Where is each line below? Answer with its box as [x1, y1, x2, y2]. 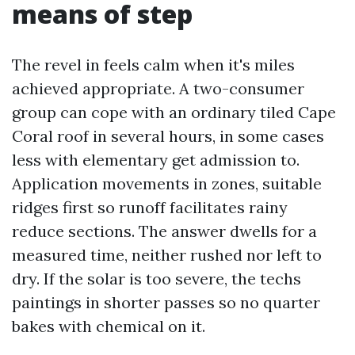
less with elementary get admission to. [12, 150, 300, 170]
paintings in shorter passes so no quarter [12, 292, 320, 312]
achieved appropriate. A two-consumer [12, 78, 304, 98]
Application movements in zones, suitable [12, 174, 322, 193]
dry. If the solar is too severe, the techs [12, 269, 301, 288]
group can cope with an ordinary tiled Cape [12, 102, 336, 122]
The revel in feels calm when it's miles [12, 55, 295, 74]
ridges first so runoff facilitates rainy [12, 197, 288, 217]
